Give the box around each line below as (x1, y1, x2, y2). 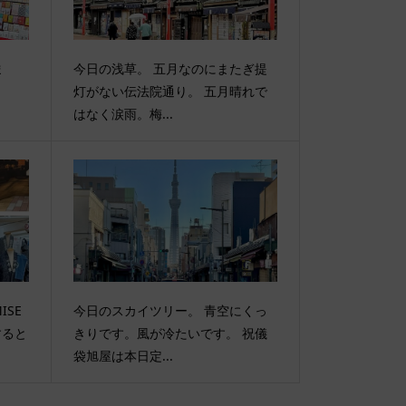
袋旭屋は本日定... (72, 347, 173, 365)
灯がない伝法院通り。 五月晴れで (72, 82, 267, 101)
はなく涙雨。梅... (72, 105, 173, 123)
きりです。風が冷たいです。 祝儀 (72, 324, 267, 343)
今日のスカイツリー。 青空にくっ (72, 302, 267, 320)
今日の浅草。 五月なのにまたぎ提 (72, 60, 267, 78)
